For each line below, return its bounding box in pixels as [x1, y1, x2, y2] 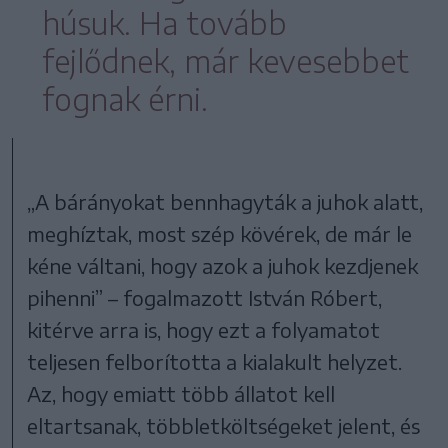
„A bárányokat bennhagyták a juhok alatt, [27, 188, 424, 214]
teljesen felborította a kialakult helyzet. [27, 348, 403, 374]
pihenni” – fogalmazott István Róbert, [27, 284, 383, 310]
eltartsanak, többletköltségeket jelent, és [27, 412, 421, 438]
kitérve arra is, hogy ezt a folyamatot [27, 316, 381, 342]
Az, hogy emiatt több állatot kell [27, 380, 336, 406]
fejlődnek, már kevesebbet [42, 41, 409, 80]
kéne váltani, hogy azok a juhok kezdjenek [27, 252, 419, 278]
